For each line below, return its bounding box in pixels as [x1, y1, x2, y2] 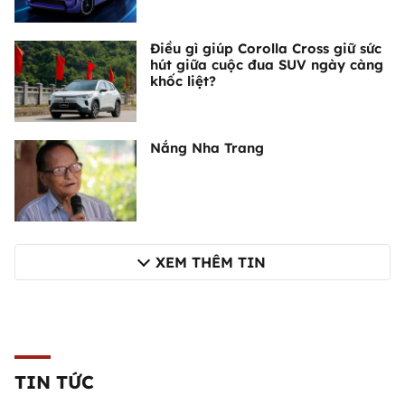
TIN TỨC [14, 371, 94, 394]
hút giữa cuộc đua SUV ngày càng [150, 56, 383, 74]
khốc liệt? [150, 72, 216, 90]
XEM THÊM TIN [155, 253, 266, 272]
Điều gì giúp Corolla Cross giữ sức [150, 40, 381, 58]
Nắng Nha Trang [150, 139, 264, 157]
